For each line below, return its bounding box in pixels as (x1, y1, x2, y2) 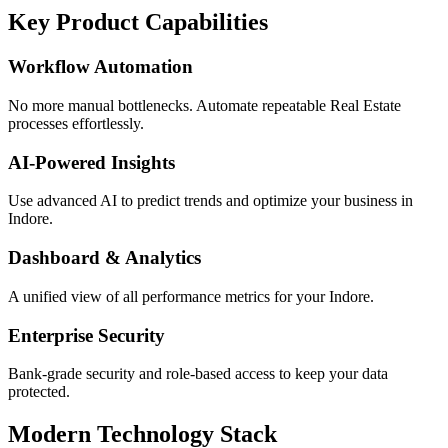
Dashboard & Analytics (8, 247, 201, 269)
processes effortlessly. (8, 114, 144, 132)
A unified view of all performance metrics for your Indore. (8, 287, 374, 305)
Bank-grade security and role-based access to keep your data (8, 365, 388, 383)
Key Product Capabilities (8, 9, 268, 36)
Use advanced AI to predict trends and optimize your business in (8, 192, 413, 210)
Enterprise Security (8, 324, 165, 346)
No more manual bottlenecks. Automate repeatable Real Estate (8, 96, 401, 114)
